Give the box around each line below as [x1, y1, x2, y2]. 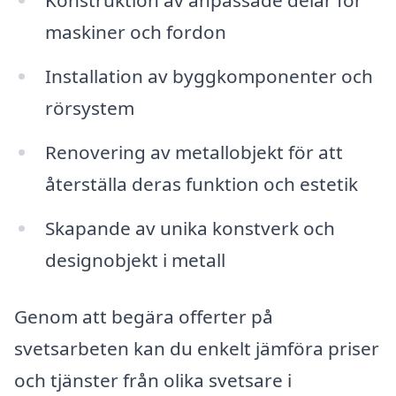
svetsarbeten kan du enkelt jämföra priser [14, 335, 379, 361]
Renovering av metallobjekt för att [44, 139, 343, 164]
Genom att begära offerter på [14, 303, 273, 329]
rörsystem [44, 95, 134, 121]
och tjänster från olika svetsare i [14, 367, 292, 392]
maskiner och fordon [44, 19, 226, 45]
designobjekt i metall [44, 247, 225, 272]
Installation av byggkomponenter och [44, 64, 373, 89]
